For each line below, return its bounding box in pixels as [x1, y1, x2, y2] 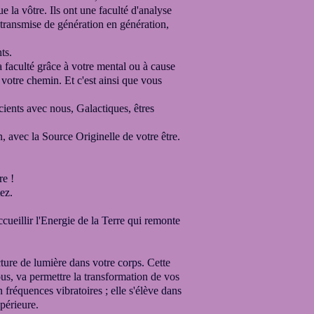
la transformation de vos [74, 271, 179, 282]
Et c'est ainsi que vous [64, 74, 162, 86]
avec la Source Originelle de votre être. [8, 130, 180, 142]
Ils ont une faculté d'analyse [50, 4, 172, 16]
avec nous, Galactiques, [24, 102, 134, 114]
